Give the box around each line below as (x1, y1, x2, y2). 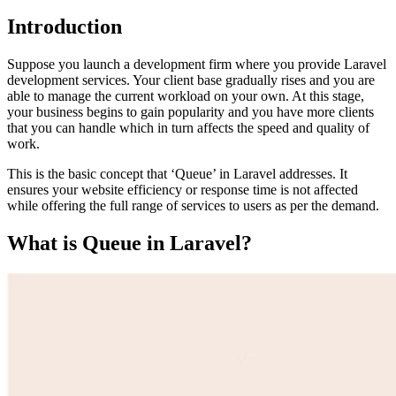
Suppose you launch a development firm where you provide (7, 57, 344, 72)
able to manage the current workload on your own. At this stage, (7, 88, 364, 104)
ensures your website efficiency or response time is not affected (7, 182, 358, 198)
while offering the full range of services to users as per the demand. (7, 198, 383, 214)
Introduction (7, 15, 122, 39)
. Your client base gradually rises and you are (126, 72, 375, 88)
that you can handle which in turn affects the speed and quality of (7, 120, 369, 136)
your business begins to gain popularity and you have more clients (7, 104, 374, 120)
